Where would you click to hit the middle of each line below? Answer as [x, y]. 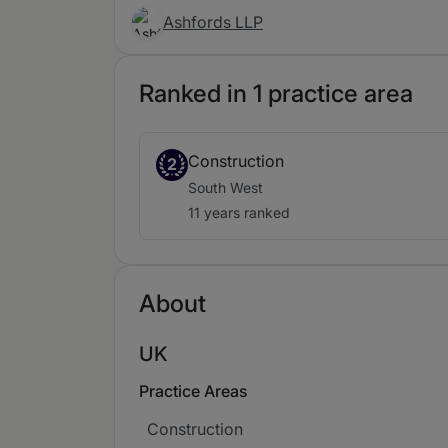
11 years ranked [239, 212]
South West [225, 187]
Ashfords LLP [213, 22]
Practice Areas [193, 391]
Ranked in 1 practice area [276, 93]
